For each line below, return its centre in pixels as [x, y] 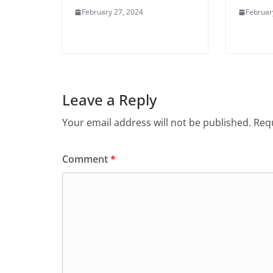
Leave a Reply [109, 100]
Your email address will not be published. [157, 122]
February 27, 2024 [112, 12]
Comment [86, 159]
